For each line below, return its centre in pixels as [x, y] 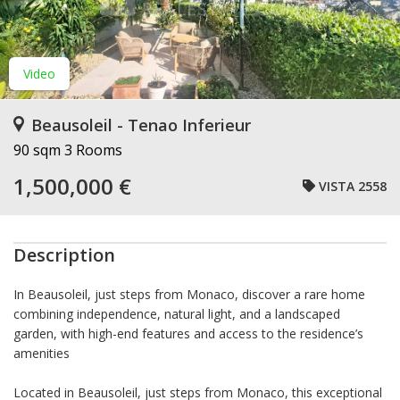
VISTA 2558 [353, 186]
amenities [42, 353]
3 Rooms [93, 150]
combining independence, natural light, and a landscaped [177, 314]
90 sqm [37, 150]
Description [64, 255]
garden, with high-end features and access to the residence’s [188, 333]
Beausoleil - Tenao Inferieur [141, 125]
